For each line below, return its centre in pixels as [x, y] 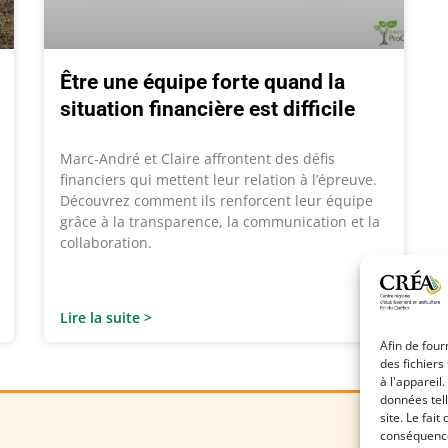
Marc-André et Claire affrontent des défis [197, 159]
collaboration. [106, 243]
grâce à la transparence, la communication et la [220, 222]
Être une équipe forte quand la [202, 82]
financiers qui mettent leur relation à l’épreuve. [218, 180]
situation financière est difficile [207, 109]
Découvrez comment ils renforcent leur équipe [216, 201]
